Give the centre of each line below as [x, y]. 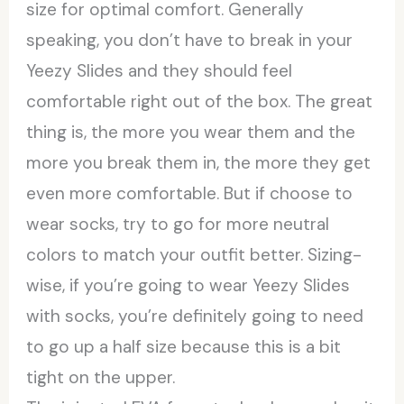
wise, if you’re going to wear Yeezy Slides [188, 285]
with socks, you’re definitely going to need [195, 316]
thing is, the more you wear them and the [191, 132]
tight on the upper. [101, 377]
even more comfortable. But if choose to [190, 193]
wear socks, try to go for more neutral [178, 224]
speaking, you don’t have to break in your [190, 40]
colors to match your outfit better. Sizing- [194, 254]
